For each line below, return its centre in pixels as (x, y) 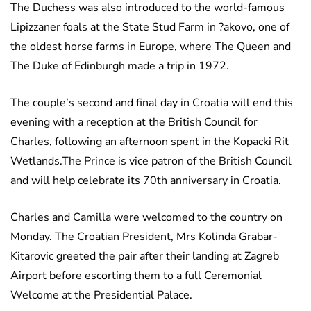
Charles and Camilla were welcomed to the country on (146, 218)
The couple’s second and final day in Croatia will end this (152, 103)
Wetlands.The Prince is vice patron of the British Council (151, 161)
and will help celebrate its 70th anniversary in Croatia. (146, 181)
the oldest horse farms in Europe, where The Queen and (151, 47)
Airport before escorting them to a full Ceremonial (136, 276)
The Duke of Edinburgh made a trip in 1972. (120, 66)
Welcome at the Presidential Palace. (101, 295)
